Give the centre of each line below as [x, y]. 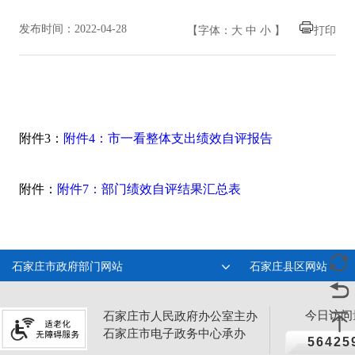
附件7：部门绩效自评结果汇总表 [149, 189]
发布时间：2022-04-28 [73, 29]
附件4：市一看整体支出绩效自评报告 [168, 138]
